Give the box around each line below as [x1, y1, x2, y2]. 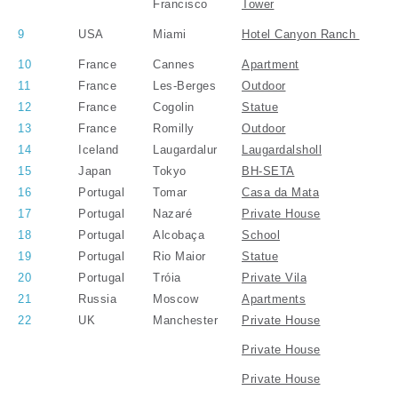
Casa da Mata [242, 185, 319, 199]
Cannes [153, 57, 195, 71]
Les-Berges [153, 78, 220, 92]
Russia [78, 291, 116, 306]
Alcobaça [153, 227, 204, 242]
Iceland [78, 142, 119, 156]
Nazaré [153, 206, 192, 220]
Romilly [153, 121, 198, 135]
